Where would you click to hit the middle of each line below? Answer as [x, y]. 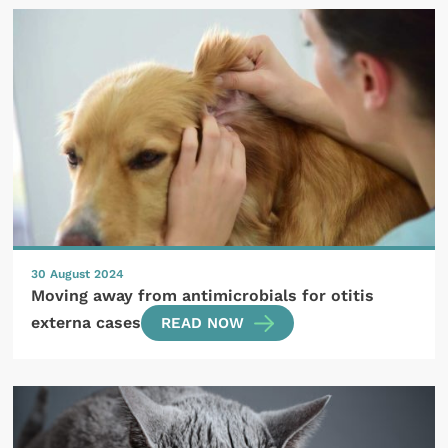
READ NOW [203, 323]
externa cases [86, 323]
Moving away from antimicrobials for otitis [203, 295]
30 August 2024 [78, 274]
